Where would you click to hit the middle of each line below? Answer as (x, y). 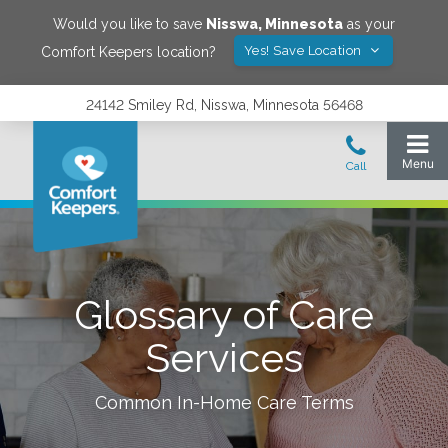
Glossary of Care (224, 314)
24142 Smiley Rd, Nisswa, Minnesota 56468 (224, 105)
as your (369, 24)
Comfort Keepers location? (128, 51)
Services (224, 357)
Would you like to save (129, 24)
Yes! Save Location (304, 50)
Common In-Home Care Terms (224, 402)
